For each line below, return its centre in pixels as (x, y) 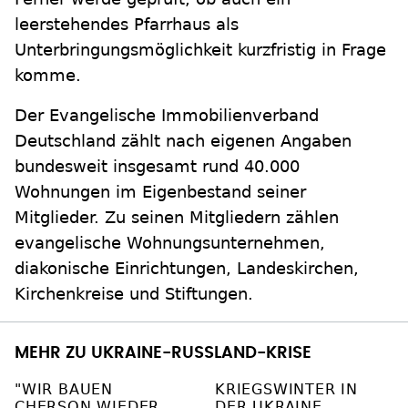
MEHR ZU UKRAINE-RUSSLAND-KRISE (163, 354)
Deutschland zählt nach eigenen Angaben (183, 141)
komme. (48, 76)
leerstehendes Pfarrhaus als (127, 25)
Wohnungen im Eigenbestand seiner (160, 192)
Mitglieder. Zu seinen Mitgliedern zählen (177, 218)
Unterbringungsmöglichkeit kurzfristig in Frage (200, 50)
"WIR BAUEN (64, 390)
